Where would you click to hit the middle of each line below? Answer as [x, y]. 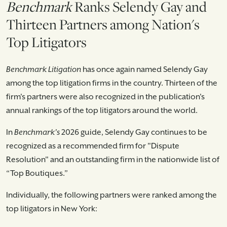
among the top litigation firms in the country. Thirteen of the [112, 83]
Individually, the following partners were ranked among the [111, 195]
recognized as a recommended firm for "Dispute [93, 146]
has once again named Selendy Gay [144, 69]
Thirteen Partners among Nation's [103, 24]
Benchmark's [37, 132]
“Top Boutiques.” [39, 173]
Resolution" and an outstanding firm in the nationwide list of [113, 160]
